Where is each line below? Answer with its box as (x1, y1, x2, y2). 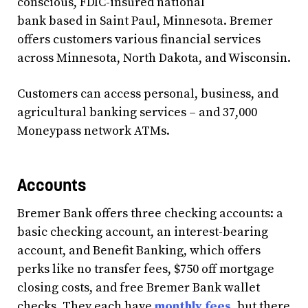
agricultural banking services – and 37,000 (17, 104, 257, 121)
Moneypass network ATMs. (17, 123, 170, 140)
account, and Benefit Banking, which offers (17, 242, 261, 258)
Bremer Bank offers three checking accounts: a (17, 205, 283, 221)
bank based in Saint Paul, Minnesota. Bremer (17, 13, 273, 30)
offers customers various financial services (17, 32, 261, 48)
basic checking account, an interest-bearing (17, 223, 268, 240)
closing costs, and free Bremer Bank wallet (17, 279, 260, 296)
